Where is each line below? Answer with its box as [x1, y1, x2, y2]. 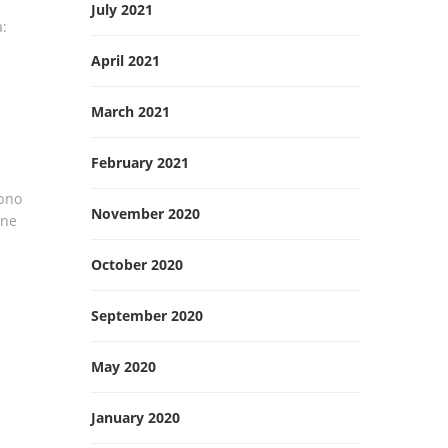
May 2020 [91, 357, 156, 376]
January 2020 [91, 408, 180, 427]
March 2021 [91, 102, 170, 121]
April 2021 [91, 51, 160, 70]
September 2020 [91, 306, 203, 325]
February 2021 [91, 153, 189, 172]
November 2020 [91, 204, 200, 223]
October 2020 [91, 255, 183, 274]
